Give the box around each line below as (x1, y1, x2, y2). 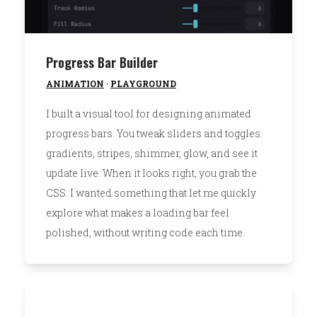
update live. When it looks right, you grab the (45, 166, 257, 180)
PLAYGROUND (110, 77, 176, 89)
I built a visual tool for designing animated (45, 106, 251, 120)
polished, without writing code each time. (45, 225, 245, 239)
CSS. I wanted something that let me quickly (45, 185, 256, 200)
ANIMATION (45, 77, 104, 89)
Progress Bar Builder (45, 52, 158, 71)
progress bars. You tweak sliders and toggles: (45, 126, 263, 140)
